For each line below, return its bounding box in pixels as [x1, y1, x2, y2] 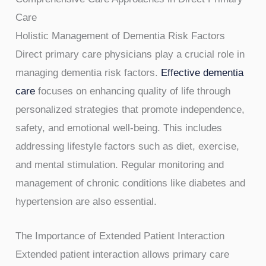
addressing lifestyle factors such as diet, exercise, [15, 140, 240, 152]
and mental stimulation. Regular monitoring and [15, 159, 224, 170]
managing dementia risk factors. [15, 66, 161, 78]
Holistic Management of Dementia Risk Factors [15, 30, 226, 42]
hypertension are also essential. [15, 195, 157, 207]
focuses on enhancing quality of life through [35, 85, 231, 97]
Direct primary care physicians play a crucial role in [15, 48, 245, 60]
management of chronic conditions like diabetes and [15, 177, 246, 189]
